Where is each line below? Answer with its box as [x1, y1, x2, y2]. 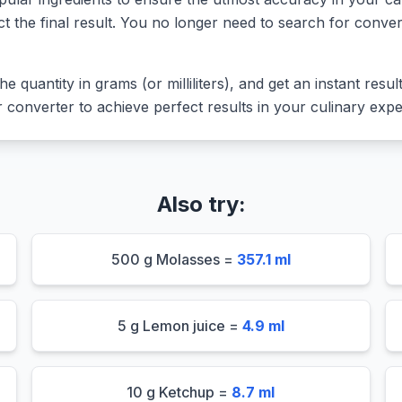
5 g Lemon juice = [117, 317, 242, 335]
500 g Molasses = [110, 250, 237, 268]
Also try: [156, 191, 246, 217]
